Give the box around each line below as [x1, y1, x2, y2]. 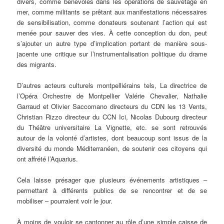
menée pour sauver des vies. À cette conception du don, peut [17, 28, 207, 38]
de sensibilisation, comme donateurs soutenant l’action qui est [17, 17, 207, 27]
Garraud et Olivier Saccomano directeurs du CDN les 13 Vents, [17, 101, 207, 111]
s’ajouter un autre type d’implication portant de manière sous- [17, 38, 207, 48]
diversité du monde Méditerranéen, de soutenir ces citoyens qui [17, 143, 207, 153]
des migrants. [17, 59, 57, 69]
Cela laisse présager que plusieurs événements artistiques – [17, 175, 207, 185]
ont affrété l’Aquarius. [17, 154, 78, 164]
